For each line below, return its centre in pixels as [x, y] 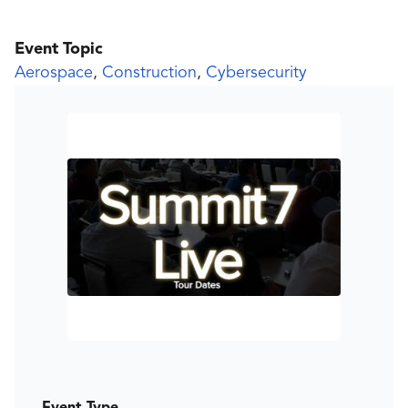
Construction [149, 73]
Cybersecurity [256, 73]
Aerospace [54, 73]
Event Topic [59, 50]
